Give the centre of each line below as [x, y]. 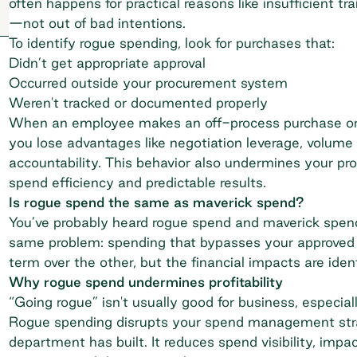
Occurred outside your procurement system [148, 82]
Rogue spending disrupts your [106, 321]
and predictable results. [190, 182]
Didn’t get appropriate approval [107, 62]
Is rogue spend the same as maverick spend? [156, 202]
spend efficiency [61, 182]
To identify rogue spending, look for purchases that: [171, 42]
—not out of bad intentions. [99, 22]
